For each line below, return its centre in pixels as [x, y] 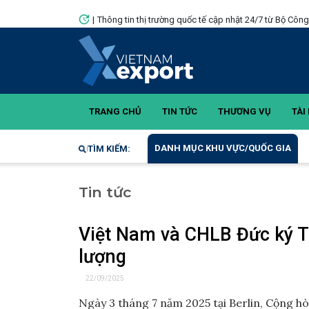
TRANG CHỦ [115, 111]
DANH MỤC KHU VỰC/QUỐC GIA [223, 148]
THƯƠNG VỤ [245, 111]
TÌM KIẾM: [109, 149]
